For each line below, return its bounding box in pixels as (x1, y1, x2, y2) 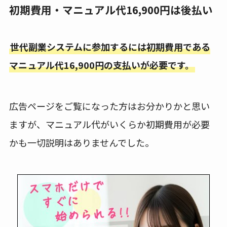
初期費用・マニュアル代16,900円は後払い (9, 2, 213, 17)
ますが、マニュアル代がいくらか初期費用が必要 (9, 118, 210, 131)
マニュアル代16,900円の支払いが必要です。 (9, 58, 194, 72)
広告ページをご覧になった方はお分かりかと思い (9, 99, 210, 113)
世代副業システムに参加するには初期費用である (10, 40, 210, 54)
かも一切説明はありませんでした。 (9, 136, 154, 149)
